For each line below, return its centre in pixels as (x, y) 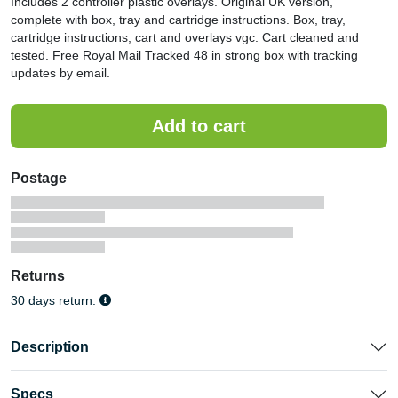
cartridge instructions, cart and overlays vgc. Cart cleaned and (185, 37)
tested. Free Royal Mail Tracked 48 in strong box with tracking (184, 55)
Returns (38, 275)
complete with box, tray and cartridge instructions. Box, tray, (178, 20)
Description (50, 347)
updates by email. (60, 73)
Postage (39, 178)
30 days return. (55, 300)
